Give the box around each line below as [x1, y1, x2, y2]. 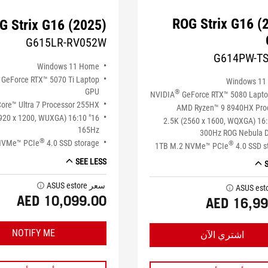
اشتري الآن [200, 229, 245, 241]
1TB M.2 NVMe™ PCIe [155, 141, 229, 151]
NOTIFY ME [11, 227, 55, 239]
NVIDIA [150, 89, 175, 99]
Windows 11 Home [36, 62, 99, 72]
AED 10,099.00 [16, 192, 106, 210]
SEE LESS [75, 157, 106, 167]
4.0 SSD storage [44, 138, 99, 148]
